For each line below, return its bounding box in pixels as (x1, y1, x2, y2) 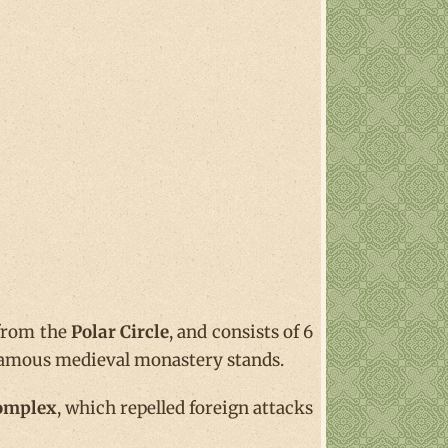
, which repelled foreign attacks (56, 397, 314, 420)
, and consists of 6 (169, 321, 314, 344)
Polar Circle (70, 321, 170, 344)
